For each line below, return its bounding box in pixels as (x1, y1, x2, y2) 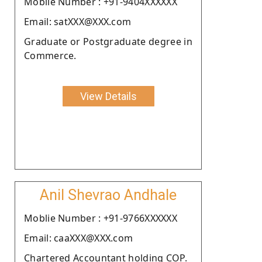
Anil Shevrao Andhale (40, 186, 177, 204)
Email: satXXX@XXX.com (24, 15, 132, 28)
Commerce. (24, 49, 77, 62)
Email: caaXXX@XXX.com (24, 231, 133, 244)
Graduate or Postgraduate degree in (24, 35, 192, 48)
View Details (80, 89, 137, 102)
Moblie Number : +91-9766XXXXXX (24, 211, 177, 225)
